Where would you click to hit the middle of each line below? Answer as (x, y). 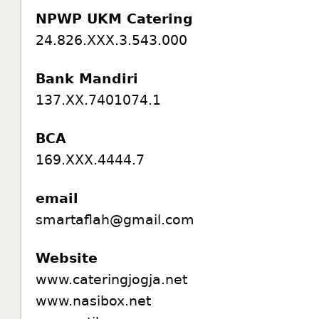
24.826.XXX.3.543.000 (112, 40)
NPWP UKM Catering (115, 18)
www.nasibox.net (94, 300)
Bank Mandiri (87, 78)
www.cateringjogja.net (112, 279)
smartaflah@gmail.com (115, 219)
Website (67, 257)
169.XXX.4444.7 (90, 159)
